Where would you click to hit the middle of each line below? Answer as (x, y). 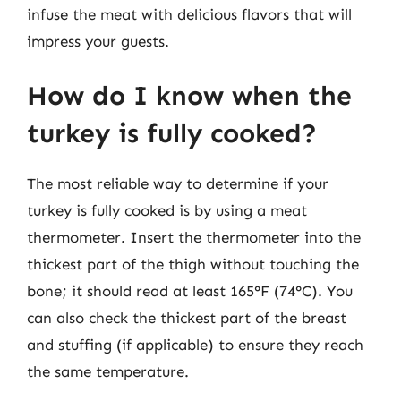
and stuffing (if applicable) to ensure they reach (195, 345)
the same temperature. (108, 371)
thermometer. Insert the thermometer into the (194, 237)
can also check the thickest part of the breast (187, 318)
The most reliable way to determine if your (178, 183)
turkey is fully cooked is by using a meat (167, 210)
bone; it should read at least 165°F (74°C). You (190, 291)
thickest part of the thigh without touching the (193, 264)
